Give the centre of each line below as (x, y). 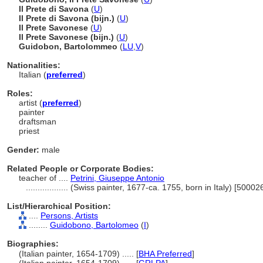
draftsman (38, 122)
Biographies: (33, 244)
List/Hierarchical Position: (59, 206)
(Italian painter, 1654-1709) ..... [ (79, 254)
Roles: (20, 93)
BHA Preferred (165, 254)
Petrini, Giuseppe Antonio (117, 178)
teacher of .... (45, 178)
